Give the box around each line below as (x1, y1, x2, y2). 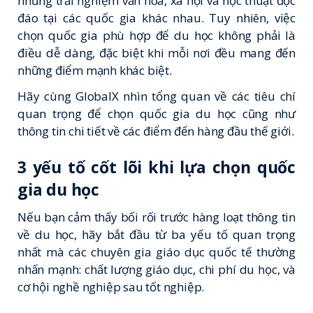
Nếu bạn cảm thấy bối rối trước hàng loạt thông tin (17, 209, 296, 226)
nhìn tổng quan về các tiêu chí (118, 87, 296, 104)
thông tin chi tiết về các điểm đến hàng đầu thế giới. (17, 122, 294, 139)
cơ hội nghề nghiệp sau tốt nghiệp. (17, 279, 205, 296)
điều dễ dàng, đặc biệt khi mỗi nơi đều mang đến (17, 45, 296, 61)
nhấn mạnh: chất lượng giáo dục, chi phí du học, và (17, 261, 296, 278)
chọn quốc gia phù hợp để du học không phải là (17, 27, 296, 43)
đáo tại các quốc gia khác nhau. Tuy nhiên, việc (17, 10, 296, 26)
